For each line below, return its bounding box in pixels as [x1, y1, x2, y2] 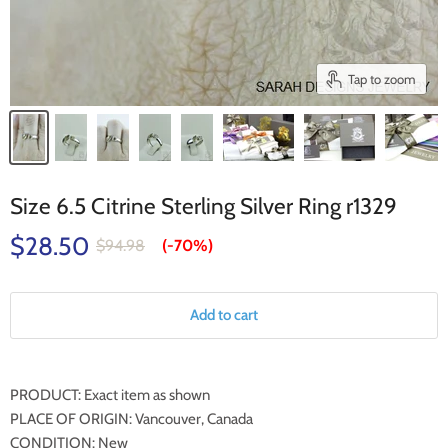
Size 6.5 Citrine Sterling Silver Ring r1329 [10, 192, 397, 221]
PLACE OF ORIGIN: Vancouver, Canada [10, 410, 253, 429]
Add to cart [190, 306, 258, 325]
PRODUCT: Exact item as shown [10, 386, 210, 405]
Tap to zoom [348, 70, 416, 87]
